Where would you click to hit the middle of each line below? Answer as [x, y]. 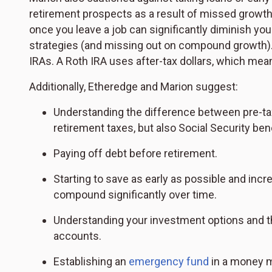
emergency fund [169, 262]
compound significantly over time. [135, 195]
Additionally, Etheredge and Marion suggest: [134, 87]
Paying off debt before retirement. [135, 154]
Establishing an [91, 262]
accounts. [77, 236]
